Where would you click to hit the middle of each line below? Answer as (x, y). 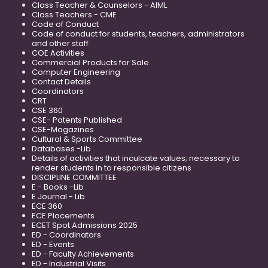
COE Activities (58, 53)
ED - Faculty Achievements (83, 254)
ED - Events (53, 245)
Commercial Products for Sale (90, 63)
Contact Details (61, 82)
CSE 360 (47, 111)
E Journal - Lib (58, 197)
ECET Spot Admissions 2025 (85, 226)
